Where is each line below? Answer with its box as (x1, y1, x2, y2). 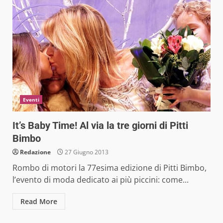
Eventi (23, 96, 39, 103)
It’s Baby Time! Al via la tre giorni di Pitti (12, 119, 188, 131)
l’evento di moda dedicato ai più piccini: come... (12, 174, 189, 185)
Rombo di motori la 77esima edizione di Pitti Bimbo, (12, 162, 207, 173)
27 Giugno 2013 (63, 147, 109, 156)
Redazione (20, 147, 51, 156)
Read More (20, 196, 57, 206)
